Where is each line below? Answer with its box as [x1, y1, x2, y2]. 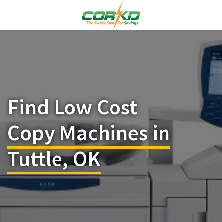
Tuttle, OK [7, 145, 101, 172]
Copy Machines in [7, 119, 170, 146]
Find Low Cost [7, 93, 137, 120]
